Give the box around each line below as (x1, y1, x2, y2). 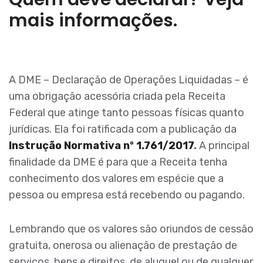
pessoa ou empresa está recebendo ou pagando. (9, 188, 245, 201)
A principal (199, 139, 249, 152)
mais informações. (9, 8, 177, 33)
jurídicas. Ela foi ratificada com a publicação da (9, 122, 237, 136)
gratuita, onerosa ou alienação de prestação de (9, 239, 237, 252)
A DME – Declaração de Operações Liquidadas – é (9, 73, 248, 86)
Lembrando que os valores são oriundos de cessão (9, 222, 254, 236)
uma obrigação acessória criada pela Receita (9, 89, 225, 103)
